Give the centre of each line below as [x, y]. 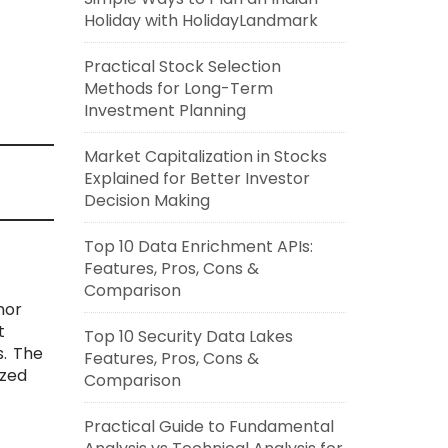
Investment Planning [164, 110]
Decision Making [146, 200]
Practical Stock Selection [182, 66]
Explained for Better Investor [196, 178]
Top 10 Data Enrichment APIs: [198, 246]
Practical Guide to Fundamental [208, 426]
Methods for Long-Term [178, 88]
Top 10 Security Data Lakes [188, 336]
